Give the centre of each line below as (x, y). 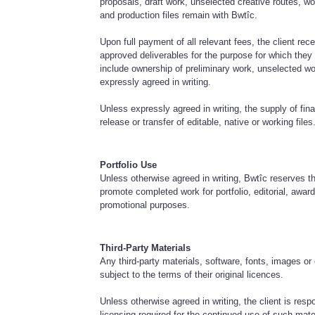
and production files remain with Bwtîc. (179, 15)
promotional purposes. (145, 205)
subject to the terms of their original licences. (192, 274)
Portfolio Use (129, 165)
